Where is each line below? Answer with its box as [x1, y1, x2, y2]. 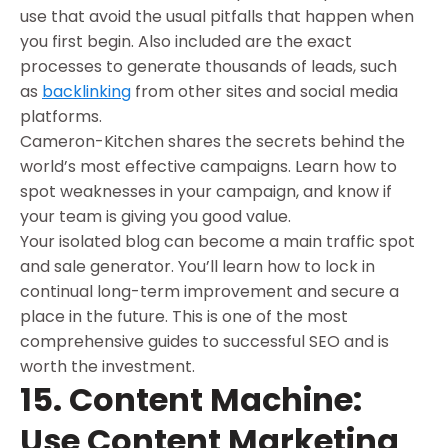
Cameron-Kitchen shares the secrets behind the [20, 130, 405, 154]
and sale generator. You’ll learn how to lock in [20, 255, 375, 279]
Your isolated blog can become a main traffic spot [20, 230, 415, 254]
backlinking [42, 80, 131, 104]
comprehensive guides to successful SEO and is [20, 330, 389, 354]
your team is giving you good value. [20, 205, 291, 229]
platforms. [20, 105, 102, 129]
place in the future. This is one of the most [20, 305, 348, 329]
